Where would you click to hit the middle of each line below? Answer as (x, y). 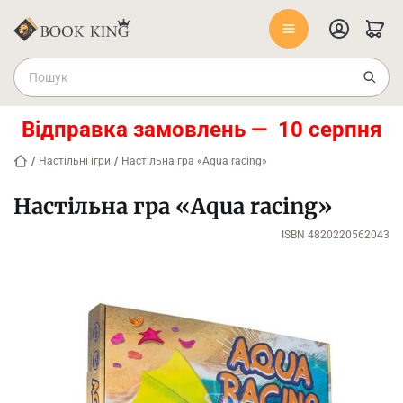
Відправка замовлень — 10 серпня (201, 130)
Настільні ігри (75, 161)
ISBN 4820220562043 (336, 235)
